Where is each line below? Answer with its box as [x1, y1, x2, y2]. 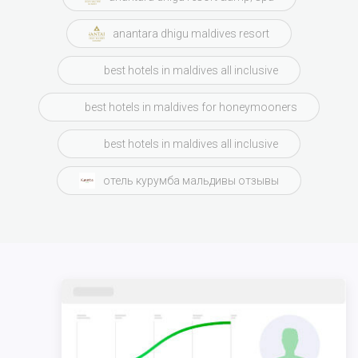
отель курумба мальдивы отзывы [103, 173, 279, 187]
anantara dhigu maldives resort [113, 26, 269, 40]
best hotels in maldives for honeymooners [85, 100, 297, 113]
